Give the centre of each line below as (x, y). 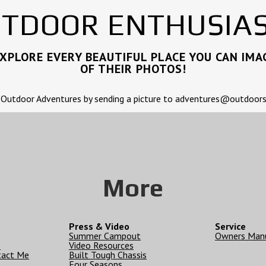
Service (230, 226)
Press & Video (99, 226)
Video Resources (101, 245)
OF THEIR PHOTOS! (133, 69)
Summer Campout (105, 236)
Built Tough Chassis (108, 255)
